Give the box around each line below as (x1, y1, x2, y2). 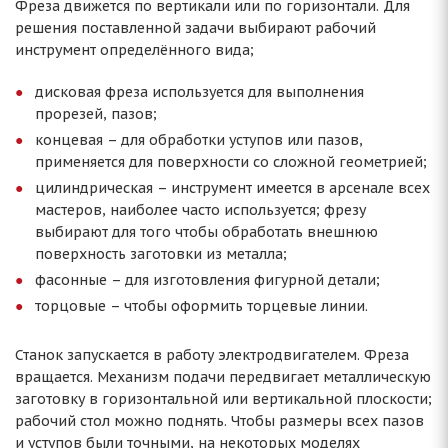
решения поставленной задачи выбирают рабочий (15, 19, 376, 37)
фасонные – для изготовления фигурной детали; (35, 271, 380, 289)
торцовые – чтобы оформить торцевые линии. (35, 297, 368, 315)
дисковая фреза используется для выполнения (35, 83, 364, 101)
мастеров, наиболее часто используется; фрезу (35, 201, 366, 219)
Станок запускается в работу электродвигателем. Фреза (15, 346, 409, 364)
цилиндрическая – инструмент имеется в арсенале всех (35, 179, 430, 197)
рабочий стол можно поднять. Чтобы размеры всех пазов (15, 412, 424, 430)
